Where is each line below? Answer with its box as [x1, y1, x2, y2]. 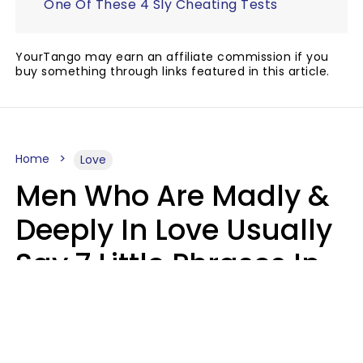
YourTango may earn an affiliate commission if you [15, 48, 329, 65]
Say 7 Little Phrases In [15, 243, 320, 284]
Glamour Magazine [15, 327, 135, 344]
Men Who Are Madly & [15, 175, 330, 216]
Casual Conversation [15, 277, 318, 318]
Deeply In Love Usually [15, 209, 332, 250]
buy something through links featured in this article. [15, 62, 330, 79]
